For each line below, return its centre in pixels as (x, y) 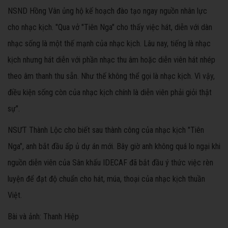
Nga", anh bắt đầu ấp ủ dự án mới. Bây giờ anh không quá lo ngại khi (114, 146)
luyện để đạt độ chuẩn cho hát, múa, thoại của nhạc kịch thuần (106, 179)
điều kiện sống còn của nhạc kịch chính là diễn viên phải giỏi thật (110, 92)
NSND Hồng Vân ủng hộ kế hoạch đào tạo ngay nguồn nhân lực (107, 11)
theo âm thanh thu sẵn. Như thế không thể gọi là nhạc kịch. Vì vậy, (111, 76)
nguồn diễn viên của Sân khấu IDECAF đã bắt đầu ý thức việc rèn (110, 162)
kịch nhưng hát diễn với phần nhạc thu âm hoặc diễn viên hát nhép (111, 60)
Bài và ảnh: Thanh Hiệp (43, 216)
